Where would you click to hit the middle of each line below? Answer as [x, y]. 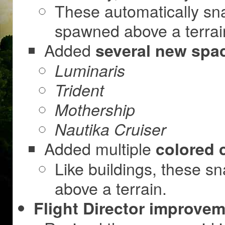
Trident [79, 90]
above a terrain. [111, 188]
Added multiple [100, 148]
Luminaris [90, 70]
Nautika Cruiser [110, 129]
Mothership [95, 109]
